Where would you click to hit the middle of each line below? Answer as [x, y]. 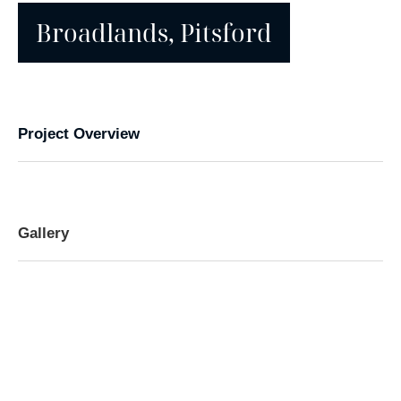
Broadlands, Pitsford [154, 33]
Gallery [43, 234]
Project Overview [79, 134]
